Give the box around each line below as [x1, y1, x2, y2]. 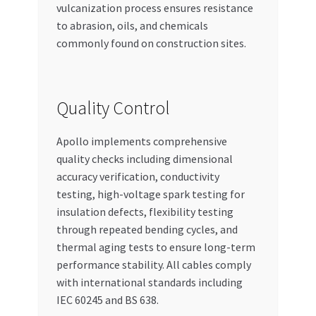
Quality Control [56, 96, 170, 119]
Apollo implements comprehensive [56, 133, 227, 148]
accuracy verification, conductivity [56, 169, 219, 183]
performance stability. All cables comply [56, 257, 251, 272]
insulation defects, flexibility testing [56, 204, 233, 219]
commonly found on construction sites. [56, 35, 246, 50]
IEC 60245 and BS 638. [56, 292, 159, 307]
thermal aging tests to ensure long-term [56, 239, 255, 254]
